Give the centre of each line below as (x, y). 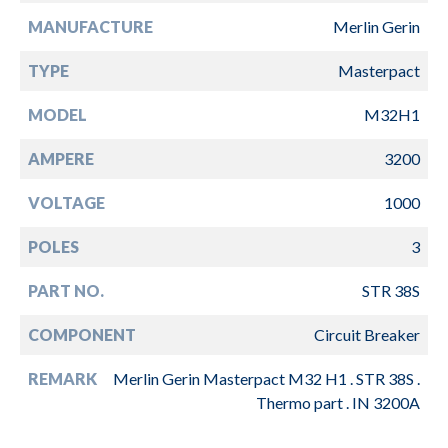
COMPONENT (82, 334)
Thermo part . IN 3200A (338, 402)
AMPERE (61, 158)
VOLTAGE (66, 202)
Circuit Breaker (367, 334)
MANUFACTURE (90, 26)
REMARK (62, 378)
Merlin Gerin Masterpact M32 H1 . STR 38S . (266, 378)
